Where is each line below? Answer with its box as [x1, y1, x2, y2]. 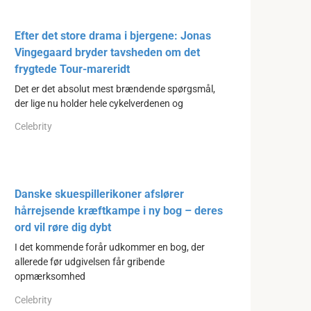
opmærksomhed [15, 271, 85, 283]
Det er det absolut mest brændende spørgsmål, [15, 83, 215, 95]
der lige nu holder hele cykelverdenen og [15, 97, 183, 110]
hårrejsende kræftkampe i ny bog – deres [15, 204, 223, 218]
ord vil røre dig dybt [15, 221, 111, 235]
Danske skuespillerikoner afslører [15, 187, 184, 201]
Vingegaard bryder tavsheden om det [15, 45, 200, 59]
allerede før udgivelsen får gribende [15, 256, 165, 269]
